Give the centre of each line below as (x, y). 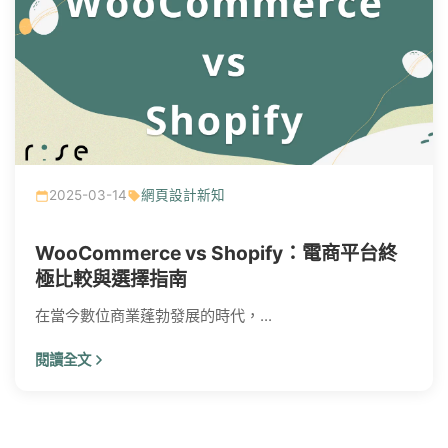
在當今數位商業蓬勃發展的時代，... (153, 316)
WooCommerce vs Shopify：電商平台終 (216, 253)
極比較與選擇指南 (111, 279)
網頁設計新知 (183, 195)
